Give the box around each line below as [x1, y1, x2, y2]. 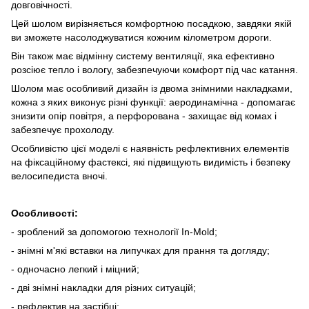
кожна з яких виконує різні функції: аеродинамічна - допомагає [11, 96, 295, 108]
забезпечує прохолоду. [11, 123, 114, 135]
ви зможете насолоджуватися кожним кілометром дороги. [11, 31, 272, 43]
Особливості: [11, 207, 78, 219]
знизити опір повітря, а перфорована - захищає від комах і [11, 110, 277, 121]
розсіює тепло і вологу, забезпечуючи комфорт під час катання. [11, 63, 298, 75]
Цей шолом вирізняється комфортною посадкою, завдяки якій [11, 17, 292, 29]
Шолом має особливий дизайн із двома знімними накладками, [11, 82, 292, 94]
